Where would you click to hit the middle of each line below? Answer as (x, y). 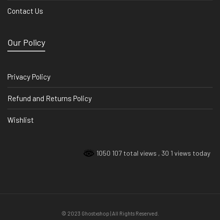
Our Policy (26, 42)
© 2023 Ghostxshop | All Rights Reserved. (110, 214)
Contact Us (25, 11)
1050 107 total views (126, 153)
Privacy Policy (29, 77)
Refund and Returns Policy (50, 98)
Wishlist (21, 120)
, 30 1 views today (184, 153)
